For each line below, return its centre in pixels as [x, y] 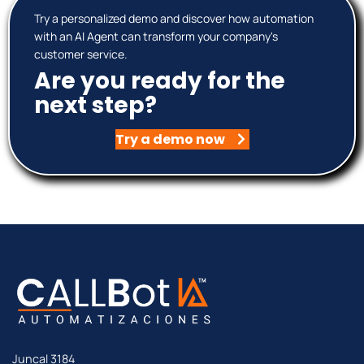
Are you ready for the [160, 81]
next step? [95, 106]
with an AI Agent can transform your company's [156, 37]
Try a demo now [170, 140]
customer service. [81, 54]
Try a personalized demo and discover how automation [174, 19]
